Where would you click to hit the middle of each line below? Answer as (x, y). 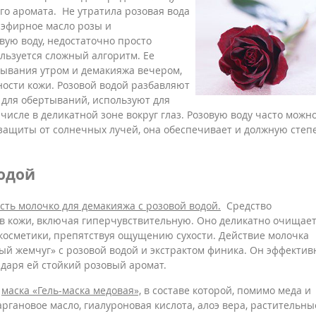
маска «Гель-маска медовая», (71, 290)
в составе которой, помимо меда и (226, 290)
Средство (246, 205)
